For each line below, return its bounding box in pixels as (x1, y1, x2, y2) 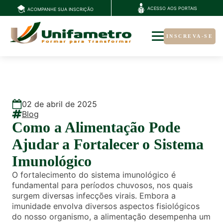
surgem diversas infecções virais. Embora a (12, 191, 176, 201)
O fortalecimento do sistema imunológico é (12, 170, 176, 180)
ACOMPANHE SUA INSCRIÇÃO (27, 6, 94, 12)
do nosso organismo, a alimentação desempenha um (12, 212, 211, 222)
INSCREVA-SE (166, 33, 213, 39)
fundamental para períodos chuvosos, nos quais (12, 180, 193, 191)
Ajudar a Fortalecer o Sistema (12, 136, 204, 153)
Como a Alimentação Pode (12, 119, 180, 136)
